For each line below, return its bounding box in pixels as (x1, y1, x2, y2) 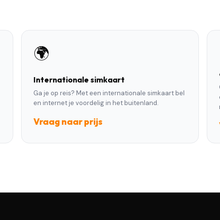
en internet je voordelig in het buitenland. (33, 99, 159, 107)
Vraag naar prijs (33, 116, 103, 127)
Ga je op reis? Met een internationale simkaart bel (33, 89, 185, 97)
